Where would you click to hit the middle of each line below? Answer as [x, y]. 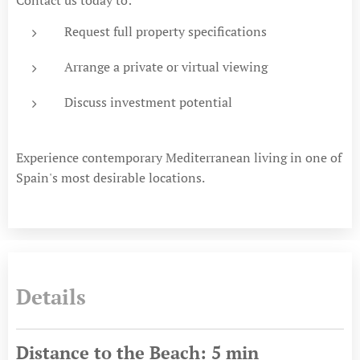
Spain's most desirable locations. [110, 177]
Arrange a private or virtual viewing [166, 66]
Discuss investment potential [148, 102]
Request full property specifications [166, 31]
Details [51, 296]
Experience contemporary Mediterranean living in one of [179, 157]
